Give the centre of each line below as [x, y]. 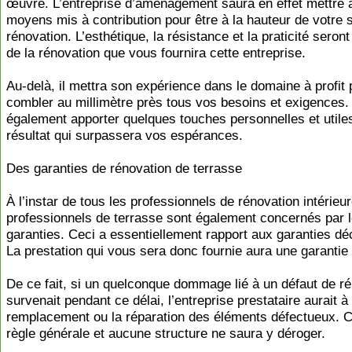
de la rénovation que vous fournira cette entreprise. [156, 53]
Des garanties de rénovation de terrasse [124, 169]
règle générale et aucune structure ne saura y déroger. [166, 334]
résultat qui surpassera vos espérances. [125, 136]
